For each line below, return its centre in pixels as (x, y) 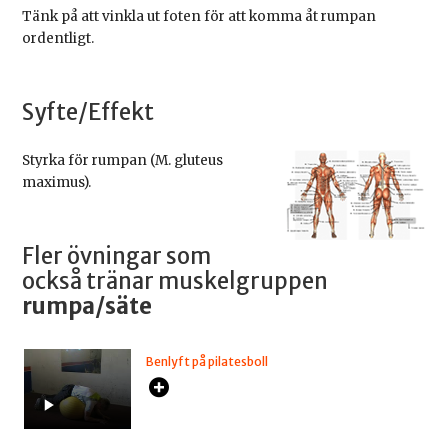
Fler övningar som (117, 256)
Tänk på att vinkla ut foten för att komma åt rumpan (199, 17)
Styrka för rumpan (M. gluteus (123, 161)
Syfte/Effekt (88, 112)
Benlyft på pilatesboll (207, 362)
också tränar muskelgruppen (175, 281)
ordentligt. (58, 39)
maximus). (57, 183)
